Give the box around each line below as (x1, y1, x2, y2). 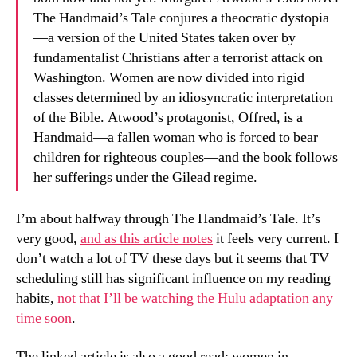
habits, (16, 289, 57, 308)
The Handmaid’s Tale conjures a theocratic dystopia (33, 8, 329, 27)
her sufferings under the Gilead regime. (33, 167, 257, 186)
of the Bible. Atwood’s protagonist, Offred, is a (33, 108, 303, 127)
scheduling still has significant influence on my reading (16, 269, 331, 288)
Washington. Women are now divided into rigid (33, 68, 304, 87)
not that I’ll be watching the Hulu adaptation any (57, 289, 333, 308)
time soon (16, 309, 72, 328)
